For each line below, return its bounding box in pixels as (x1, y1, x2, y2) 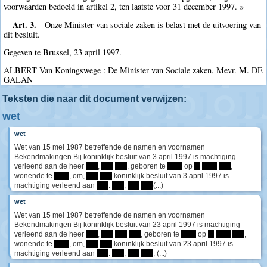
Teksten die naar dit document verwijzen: (2, 93, 187, 104)
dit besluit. (4, 28, 41, 40)
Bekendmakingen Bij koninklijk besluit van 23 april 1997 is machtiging (14, 220, 240, 229)
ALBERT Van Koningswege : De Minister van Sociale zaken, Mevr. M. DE (4, 64, 263, 76)
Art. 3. (12, 18, 36, 31)
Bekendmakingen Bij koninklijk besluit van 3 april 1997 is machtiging (14, 152, 236, 161)
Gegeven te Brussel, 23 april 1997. (4, 46, 122, 58)
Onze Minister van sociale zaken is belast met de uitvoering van (45, 18, 262, 30)
